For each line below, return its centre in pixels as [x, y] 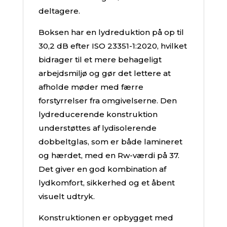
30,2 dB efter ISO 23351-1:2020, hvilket [112, 46]
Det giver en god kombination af [102, 169]
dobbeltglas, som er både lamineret [110, 142]
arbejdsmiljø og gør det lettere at [104, 73]
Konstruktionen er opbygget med [106, 218]
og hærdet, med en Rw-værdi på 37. [109, 156]
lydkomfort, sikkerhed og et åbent [106, 183]
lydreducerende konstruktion [98, 115]
